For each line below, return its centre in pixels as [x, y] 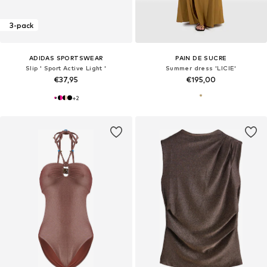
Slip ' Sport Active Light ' [66, 68]
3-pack [21, 25]
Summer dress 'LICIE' [201, 68]
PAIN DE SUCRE [201, 58]
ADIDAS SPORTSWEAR [66, 58]
